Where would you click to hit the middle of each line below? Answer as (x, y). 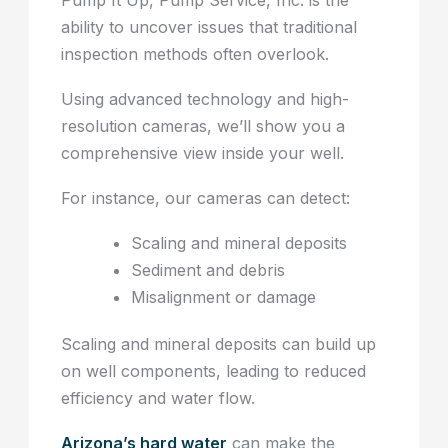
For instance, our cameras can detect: (206, 198)
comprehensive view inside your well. (203, 153)
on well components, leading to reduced (214, 371)
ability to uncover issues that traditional (209, 27)
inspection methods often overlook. (195, 54)
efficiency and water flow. (158, 398)
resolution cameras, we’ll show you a (203, 126)
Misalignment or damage (224, 297)
